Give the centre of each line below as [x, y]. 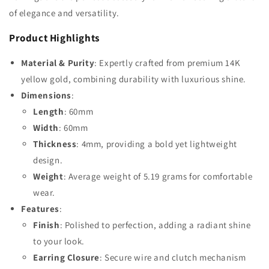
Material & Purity [58, 63]
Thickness [55, 144]
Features [40, 209]
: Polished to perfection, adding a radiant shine [155, 225]
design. [48, 160]
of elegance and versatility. [64, 13]
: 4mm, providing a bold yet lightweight [157, 144]
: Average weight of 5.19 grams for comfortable [158, 176]
